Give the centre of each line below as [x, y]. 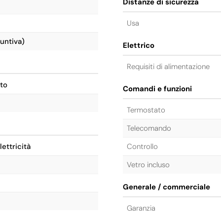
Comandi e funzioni [157, 89]
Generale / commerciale [166, 187]
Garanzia [141, 208]
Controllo [142, 147]
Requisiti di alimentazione [168, 67]
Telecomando [149, 128]
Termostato [146, 110]
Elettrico [139, 45]
